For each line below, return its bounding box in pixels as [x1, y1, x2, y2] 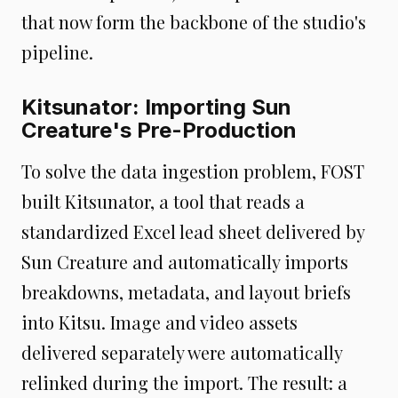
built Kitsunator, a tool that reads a [21, 188, 305, 213]
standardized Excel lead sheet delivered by [21, 219, 364, 243]
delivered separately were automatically [21, 339, 342, 364]
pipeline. [21, 39, 93, 64]
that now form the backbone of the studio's [21, 9, 366, 34]
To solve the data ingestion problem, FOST [21, 158, 364, 183]
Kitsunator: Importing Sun [21, 93, 291, 120]
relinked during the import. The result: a [21, 370, 347, 394]
